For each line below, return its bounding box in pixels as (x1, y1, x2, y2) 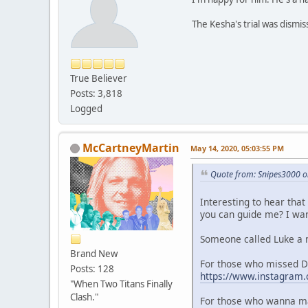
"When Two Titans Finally (70, 277, 173, 290)
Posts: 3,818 (70, 87, 122, 100)
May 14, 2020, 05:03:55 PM (190, 142, 284, 153)
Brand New (70, 247, 118, 260)
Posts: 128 (70, 262, 114, 275)
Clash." (70, 290, 98, 303)
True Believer (70, 71, 127, 85)
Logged (70, 102, 102, 115)
